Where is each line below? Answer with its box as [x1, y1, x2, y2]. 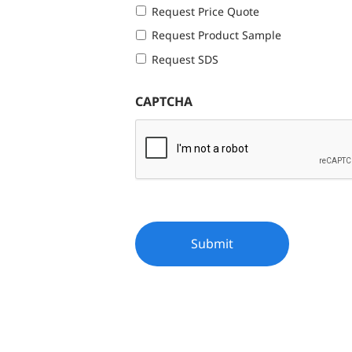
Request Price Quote [152, 4, 259, 20]
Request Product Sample [152, 27, 281, 43]
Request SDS [152, 51, 218, 67]
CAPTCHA [135, 92, 192, 110]
